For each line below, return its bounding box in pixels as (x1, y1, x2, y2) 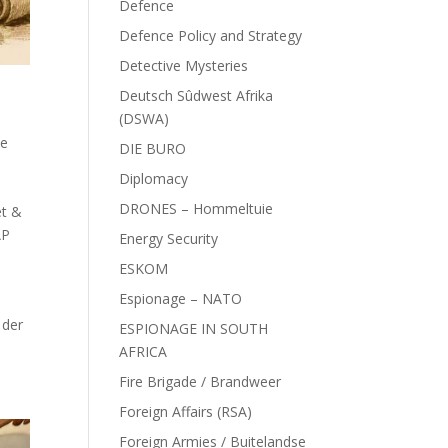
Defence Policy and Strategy (119, 26, 303, 45)
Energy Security (119, 229, 219, 248)
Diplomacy (119, 169, 189, 188)
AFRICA (119, 342, 168, 361)
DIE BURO (119, 139, 187, 158)
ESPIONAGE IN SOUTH (119, 319, 269, 338)
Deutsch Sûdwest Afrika (119, 86, 274, 105)
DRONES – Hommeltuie (119, 199, 274, 218)
